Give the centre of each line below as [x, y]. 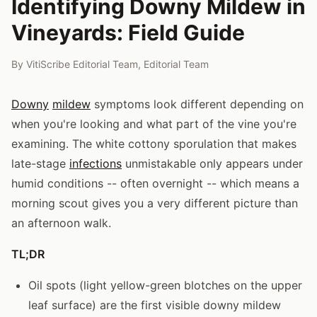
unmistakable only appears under [212, 163]
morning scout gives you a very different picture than [155, 203]
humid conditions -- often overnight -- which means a [155, 183]
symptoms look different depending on [197, 104]
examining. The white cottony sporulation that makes [154, 143]
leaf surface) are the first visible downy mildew [155, 305]
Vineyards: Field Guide [128, 32]
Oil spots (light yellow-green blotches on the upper [165, 285]
